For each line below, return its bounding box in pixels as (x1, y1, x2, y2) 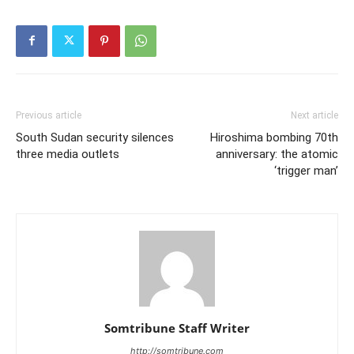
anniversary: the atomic (216, 146, 338, 161)
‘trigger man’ (274, 163, 338, 178)
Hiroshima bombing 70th (210, 130, 338, 145)
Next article (291, 109, 338, 121)
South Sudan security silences (16, 130, 174, 145)
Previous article (16, 109, 81, 121)
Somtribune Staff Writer (104, 319, 250, 336)
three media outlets (16, 146, 119, 161)
